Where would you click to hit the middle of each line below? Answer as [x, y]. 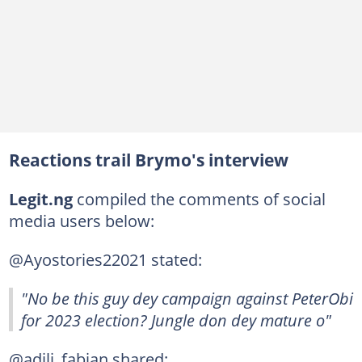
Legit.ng [40, 198]
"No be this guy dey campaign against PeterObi [187, 298]
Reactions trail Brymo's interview [148, 160]
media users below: [81, 220]
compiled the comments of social [199, 198]
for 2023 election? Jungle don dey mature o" [176, 320]
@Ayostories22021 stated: [105, 259]
